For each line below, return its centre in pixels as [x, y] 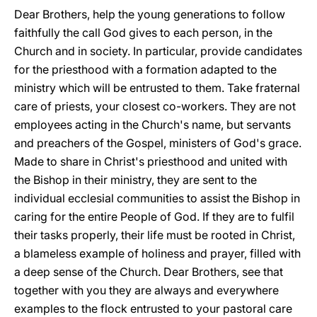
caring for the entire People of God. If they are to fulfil [154, 217]
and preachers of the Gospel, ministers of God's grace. [158, 143]
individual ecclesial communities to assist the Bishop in [157, 198]
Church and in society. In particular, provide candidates [158, 51]
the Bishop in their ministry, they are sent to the [136, 180]
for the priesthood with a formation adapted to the [145, 69]
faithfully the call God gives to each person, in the [143, 33]
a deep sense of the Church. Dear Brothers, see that [149, 272]
